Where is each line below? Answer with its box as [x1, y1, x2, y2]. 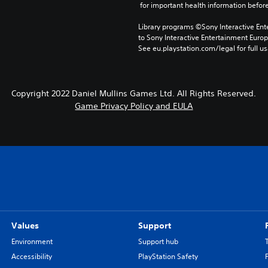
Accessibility [11, 251, 52, 261]
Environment [11, 236, 53, 246]
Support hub [138, 236, 178, 246]
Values [11, 220, 39, 231]
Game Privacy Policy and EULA [75, 100, 193, 111]
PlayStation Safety [138, 251, 198, 261]
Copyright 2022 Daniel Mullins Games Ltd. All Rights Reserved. [11, 87, 257, 99]
